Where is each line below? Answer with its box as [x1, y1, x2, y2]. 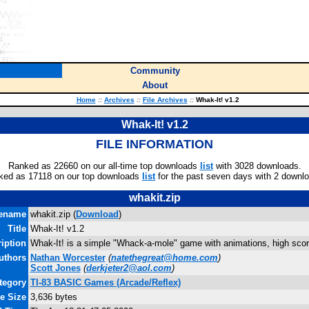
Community [130, 66, 180, 76]
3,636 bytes [30, 292, 77, 302]
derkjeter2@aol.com [86, 263, 172, 273]
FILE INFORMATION [96, 137, 213, 151]
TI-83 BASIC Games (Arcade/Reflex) [30, 277, 181, 288]
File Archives [142, 96, 188, 103]
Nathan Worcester [30, 252, 106, 263]
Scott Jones [30, 263, 81, 273]
